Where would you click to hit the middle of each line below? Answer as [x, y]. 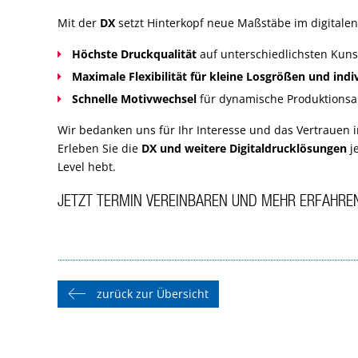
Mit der [79, 23]
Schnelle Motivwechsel [134, 99]
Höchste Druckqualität [134, 54]
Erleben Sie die [99, 149]
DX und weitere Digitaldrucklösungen [244, 149]
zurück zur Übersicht [153, 294]
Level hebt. [87, 167]
